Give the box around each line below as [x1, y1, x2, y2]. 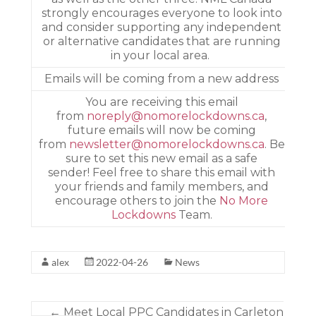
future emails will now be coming [67, 123, 256, 137]
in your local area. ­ [111, 49, 213, 62]
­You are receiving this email [85, 95, 238, 109]
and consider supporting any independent [42, 20, 282, 34]
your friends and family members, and [54, 180, 269, 193]
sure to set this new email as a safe [66, 152, 258, 165]
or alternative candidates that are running [42, 35, 281, 48]
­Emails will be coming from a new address [44, 72, 279, 85]
